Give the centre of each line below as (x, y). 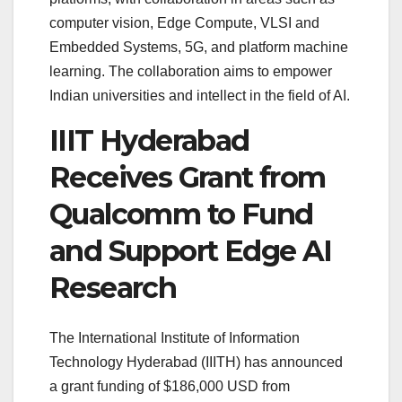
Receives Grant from (188, 177)
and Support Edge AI (191, 250)
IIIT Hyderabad (149, 140)
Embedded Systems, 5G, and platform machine (199, 47)
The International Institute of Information (175, 338)
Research (113, 287)
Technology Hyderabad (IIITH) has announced (196, 363)
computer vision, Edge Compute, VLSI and (184, 22)
